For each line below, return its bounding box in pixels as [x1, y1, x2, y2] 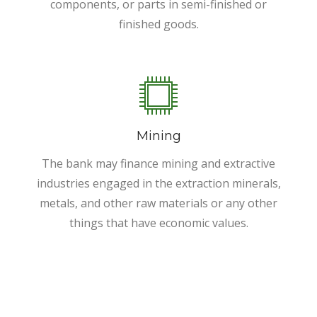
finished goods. [118, 16, 199, 32]
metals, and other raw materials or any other [40, 195, 277, 211]
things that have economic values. [69, 214, 248, 231]
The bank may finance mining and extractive [42, 155, 275, 171]
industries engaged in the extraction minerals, [36, 175, 281, 191]
